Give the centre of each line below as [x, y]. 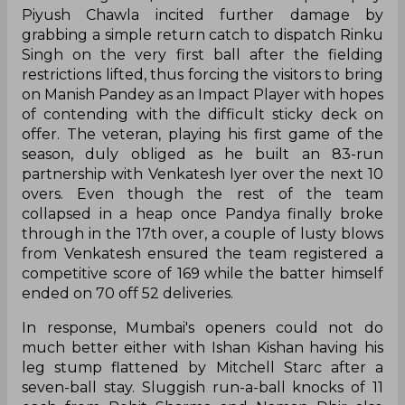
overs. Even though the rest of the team [202, 194]
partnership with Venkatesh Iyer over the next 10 [202, 174]
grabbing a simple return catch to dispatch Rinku [202, 35]
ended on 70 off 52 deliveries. [127, 294]
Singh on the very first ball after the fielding [202, 55]
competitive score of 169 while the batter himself [202, 274]
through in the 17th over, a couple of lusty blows [202, 234]
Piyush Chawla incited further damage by [202, 15]
